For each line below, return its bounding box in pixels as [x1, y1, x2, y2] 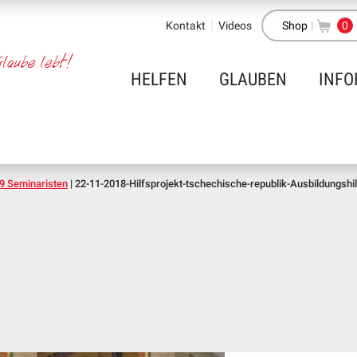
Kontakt [166, 19, 206, 32]
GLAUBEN [219, 69, 287, 89]
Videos [218, 19, 252, 32]
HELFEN [131, 69, 187, 89]
